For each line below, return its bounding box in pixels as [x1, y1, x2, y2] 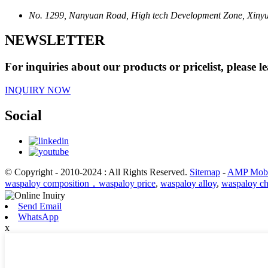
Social [5, 108, 42, 123]
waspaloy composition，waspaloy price [5, 178, 156, 188]
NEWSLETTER [5, 32, 105, 48]
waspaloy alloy [160, 178, 217, 188]
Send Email [18, 200, 62, 211]
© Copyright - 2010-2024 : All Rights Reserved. [5, 166, 190, 177]
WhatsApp [18, 211, 59, 222]
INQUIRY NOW [5, 85, 71, 96]
